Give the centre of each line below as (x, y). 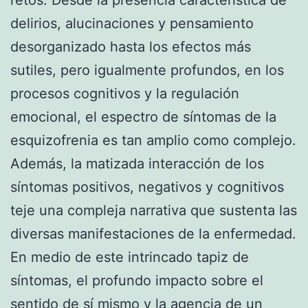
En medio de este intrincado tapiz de (130, 257)
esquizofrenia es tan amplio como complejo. (153, 140)
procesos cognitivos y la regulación (125, 93)
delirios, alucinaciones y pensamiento (132, 23)
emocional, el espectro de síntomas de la (143, 117)
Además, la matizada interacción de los (137, 163)
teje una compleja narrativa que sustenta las (154, 210)
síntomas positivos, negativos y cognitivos (147, 187)
